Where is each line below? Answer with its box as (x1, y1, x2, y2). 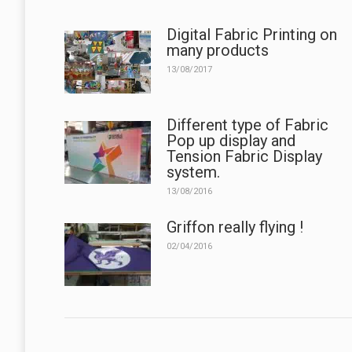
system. (167, 162, 220, 181)
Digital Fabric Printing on (167, 24, 337, 44)
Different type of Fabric (167, 115, 328, 134)
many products (167, 40, 269, 60)
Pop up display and (167, 130, 295, 150)
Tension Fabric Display (167, 146, 322, 166)
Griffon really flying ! (167, 217, 303, 236)
